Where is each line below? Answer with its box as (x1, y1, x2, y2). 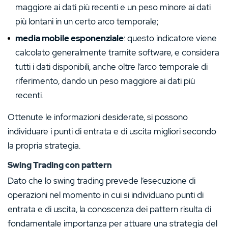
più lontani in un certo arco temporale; (15, 15, 158, 27)
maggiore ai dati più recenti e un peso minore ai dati (15, 1, 211, 13)
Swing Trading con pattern (8, 159, 112, 170)
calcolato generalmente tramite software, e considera (15, 46, 219, 58)
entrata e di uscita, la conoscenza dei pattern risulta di (8, 204, 211, 215)
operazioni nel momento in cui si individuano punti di (8, 189, 204, 201)
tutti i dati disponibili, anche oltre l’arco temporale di (15, 61, 208, 72)
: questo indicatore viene (124, 32, 217, 44)
